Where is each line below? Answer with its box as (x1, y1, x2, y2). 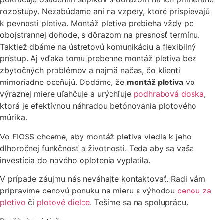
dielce (68, 197, 90, 207)
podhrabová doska (134, 89, 204, 99)
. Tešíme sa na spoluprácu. (90, 197, 188, 207)
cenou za (177, 185, 211, 195)
